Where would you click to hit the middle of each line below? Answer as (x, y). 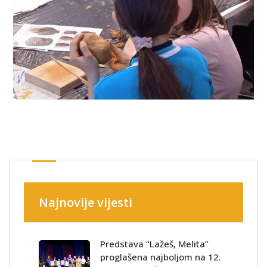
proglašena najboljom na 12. (161, 257)
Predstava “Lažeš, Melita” (154, 244)
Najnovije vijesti (86, 203)
